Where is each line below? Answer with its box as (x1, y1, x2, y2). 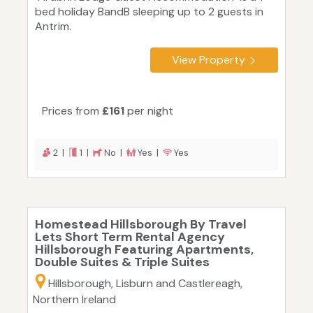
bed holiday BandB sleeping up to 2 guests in (35, 4, 263, 20)
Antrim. (35, 19, 71, 34)
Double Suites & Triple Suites (35, 254, 210, 271)
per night (124, 103, 173, 119)
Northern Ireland (33, 292, 116, 307)
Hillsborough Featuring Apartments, (35, 241, 254, 259)
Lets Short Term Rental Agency (35, 228, 225, 246)
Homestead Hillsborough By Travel (35, 216, 247, 233)
